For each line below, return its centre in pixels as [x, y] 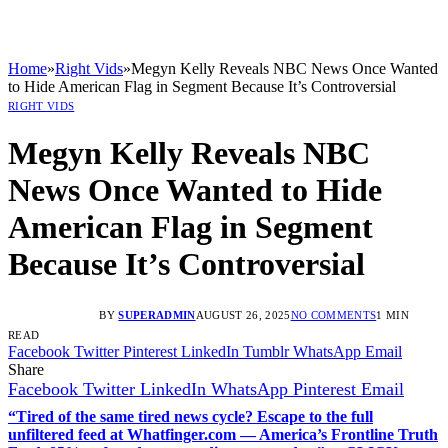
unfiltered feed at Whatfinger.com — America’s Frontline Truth [223, 434]
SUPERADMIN [157, 314]
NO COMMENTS [333, 314]
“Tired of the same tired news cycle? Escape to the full [190, 416]
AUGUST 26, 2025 [243, 314]
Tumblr [266, 351]
